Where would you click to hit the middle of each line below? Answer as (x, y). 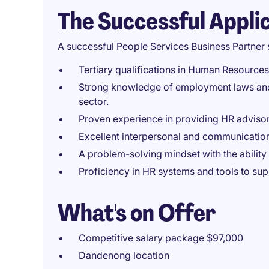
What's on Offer (137, 213)
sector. (94, 101)
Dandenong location (124, 255)
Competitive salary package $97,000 (161, 238)
